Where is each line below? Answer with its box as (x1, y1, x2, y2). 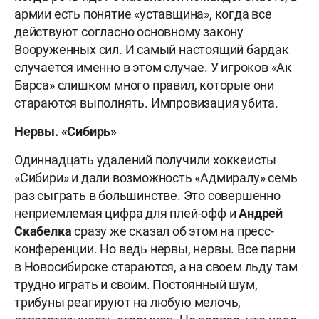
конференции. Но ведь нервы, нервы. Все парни (14, 241, 296, 257)
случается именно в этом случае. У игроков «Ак (14, 60, 292, 75)
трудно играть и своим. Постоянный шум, (14, 277, 258, 293)
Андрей (239, 206, 283, 221)
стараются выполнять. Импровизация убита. (14, 95, 278, 111)
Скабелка (14, 224, 72, 239)
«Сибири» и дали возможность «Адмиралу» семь (14, 170, 298, 186)
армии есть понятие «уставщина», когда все (14, 6, 272, 22)
